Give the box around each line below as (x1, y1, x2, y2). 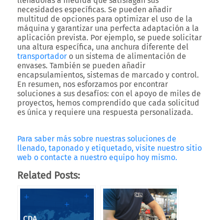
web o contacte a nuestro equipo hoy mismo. (17, 153, 177, 162)
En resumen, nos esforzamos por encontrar (17, 80, 168, 89)
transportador (17, 52, 67, 61)
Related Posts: (17, 169, 80, 181)
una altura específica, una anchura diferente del (17, 42, 189, 52)
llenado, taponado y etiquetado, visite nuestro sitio (17, 143, 202, 153)
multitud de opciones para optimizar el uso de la (17, 14, 192, 24)
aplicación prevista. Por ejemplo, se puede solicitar (17, 33, 202, 42)
